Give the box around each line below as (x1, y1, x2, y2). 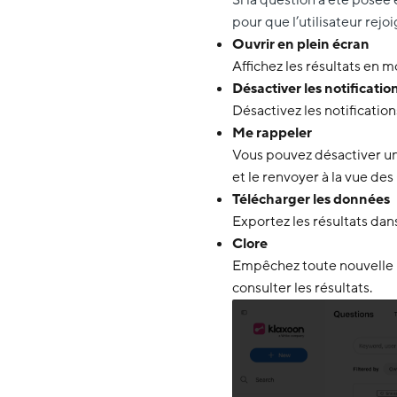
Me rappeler (232, 122, 312, 143)
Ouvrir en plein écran (232, 34, 370, 54)
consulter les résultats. (232, 277, 372, 298)
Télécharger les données (232, 189, 390, 209)
